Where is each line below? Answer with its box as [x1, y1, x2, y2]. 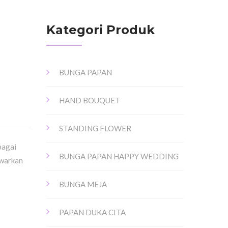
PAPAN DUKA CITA [59, 208, 126, 217]
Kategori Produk [46, 22, 155, 37]
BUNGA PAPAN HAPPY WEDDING [59, 152, 179, 161]
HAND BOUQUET [59, 96, 120, 105]
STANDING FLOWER [59, 124, 131, 133]
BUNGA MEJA [59, 180, 107, 189]
